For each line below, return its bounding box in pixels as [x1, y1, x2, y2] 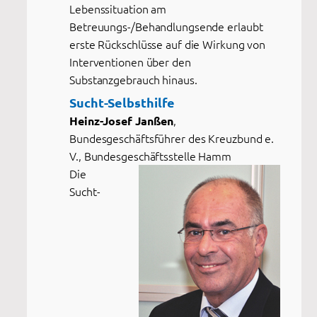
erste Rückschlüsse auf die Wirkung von [69, 35, 266, 52]
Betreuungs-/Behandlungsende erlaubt [69, 18, 263, 34]
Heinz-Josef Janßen [69, 113, 174, 128]
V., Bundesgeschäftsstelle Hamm [69, 147, 231, 163]
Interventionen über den [69, 53, 191, 69]
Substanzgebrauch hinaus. [69, 71, 197, 87]
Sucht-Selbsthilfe [69, 93, 175, 110]
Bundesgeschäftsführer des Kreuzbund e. [69, 129, 275, 146]
